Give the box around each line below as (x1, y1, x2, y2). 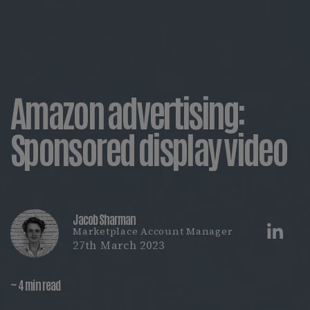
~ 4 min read (10, 275, 60, 292)
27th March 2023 (73, 238, 165, 253)
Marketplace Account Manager (73, 224, 233, 239)
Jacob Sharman (73, 210, 136, 227)
